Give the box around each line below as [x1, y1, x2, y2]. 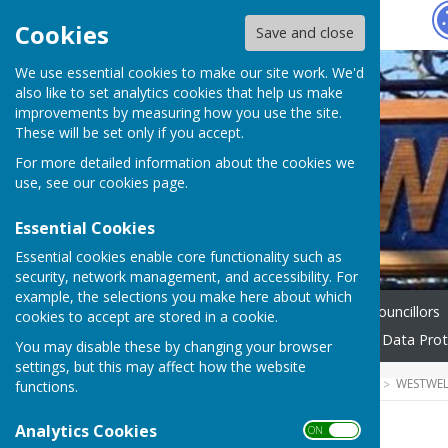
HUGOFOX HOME [187, 374, 285, 392]
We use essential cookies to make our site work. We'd [15, 63, 364, 83]
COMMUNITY [304, 374, 377, 392]
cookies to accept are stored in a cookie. [15, 306, 278, 326]
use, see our [15, 173, 99, 193]
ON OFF [308, 422, 352, 437]
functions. [15, 376, 78, 396]
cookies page [99, 173, 185, 193]
